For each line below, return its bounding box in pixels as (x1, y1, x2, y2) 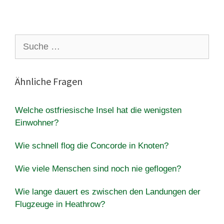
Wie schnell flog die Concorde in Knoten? (15, 140, 168, 150)
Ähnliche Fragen (15, 74, 82, 87)
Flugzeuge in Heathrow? (15, 199, 105, 209)
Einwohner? (15, 117, 58, 127)
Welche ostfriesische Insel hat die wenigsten (15, 105, 181, 115)
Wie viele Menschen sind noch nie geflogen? (15, 163, 181, 173)
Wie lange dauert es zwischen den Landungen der (15, 186, 200, 196)
